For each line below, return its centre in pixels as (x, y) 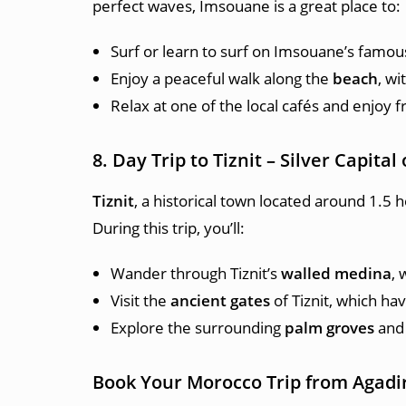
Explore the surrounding (198, 328)
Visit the (140, 300)
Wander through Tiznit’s (196, 273)
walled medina (336, 273)
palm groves (329, 328)
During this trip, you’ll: (169, 228)
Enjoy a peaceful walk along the (222, 78)
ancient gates (220, 300)
